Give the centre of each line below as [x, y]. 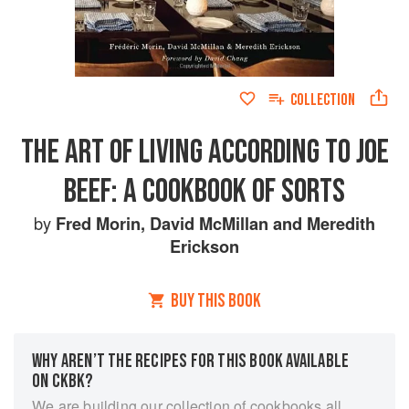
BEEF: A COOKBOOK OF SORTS [204, 192]
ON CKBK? [63, 381]
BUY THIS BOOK [216, 301]
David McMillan [209, 223]
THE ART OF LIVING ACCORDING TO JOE [204, 152]
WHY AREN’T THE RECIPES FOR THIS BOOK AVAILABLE [191, 361]
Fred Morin [98, 223]
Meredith [341, 223]
